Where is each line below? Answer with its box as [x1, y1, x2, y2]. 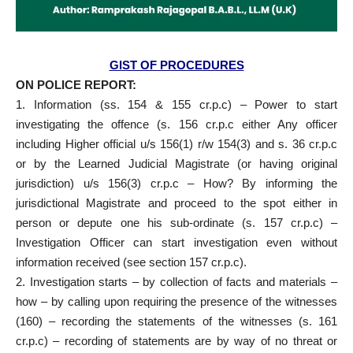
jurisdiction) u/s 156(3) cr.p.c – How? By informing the [16, 176, 337, 190]
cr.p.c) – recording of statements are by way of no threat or [16, 333, 337, 347]
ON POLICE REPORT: [16, 77, 136, 91]
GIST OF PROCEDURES [109, 58, 244, 72]
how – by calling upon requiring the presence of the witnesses [16, 294, 337, 308]
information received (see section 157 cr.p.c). [16, 255, 247, 269]
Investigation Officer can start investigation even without [16, 235, 337, 249]
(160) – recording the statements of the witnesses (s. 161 [16, 314, 337, 328]
